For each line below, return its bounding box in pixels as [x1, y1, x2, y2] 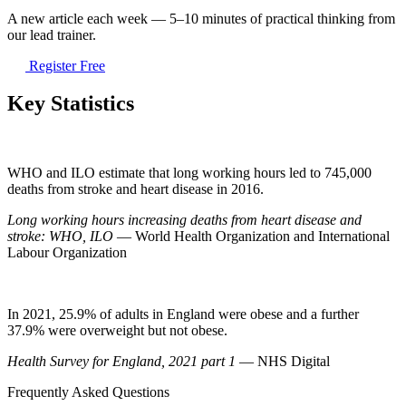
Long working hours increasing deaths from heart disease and [7, 212, 362, 228]
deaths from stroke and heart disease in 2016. [7, 181, 264, 198]
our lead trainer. [7, 26, 96, 43]
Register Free [29, 57, 105, 73]
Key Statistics [7, 92, 134, 116]
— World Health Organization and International [117, 228, 390, 245]
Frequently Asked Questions [7, 384, 169, 401]
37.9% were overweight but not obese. [7, 323, 227, 339]
